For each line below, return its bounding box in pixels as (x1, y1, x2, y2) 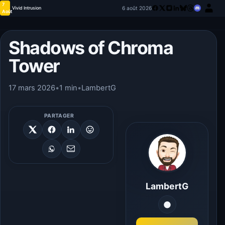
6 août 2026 (122, 5, 152, 12)
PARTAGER (44, 112, 74, 119)
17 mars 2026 (9, 83, 55, 93)
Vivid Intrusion (12, 5, 42, 11)
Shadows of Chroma (9, 37, 173, 59)
